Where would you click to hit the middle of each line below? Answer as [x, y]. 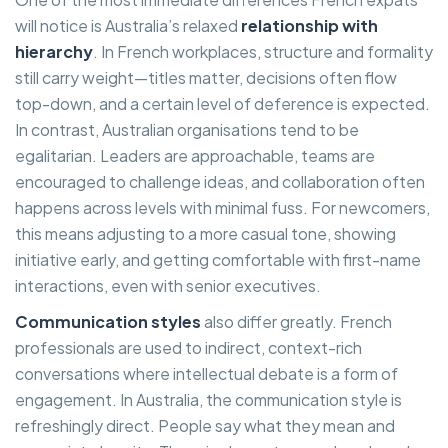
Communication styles [108, 321]
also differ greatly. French [296, 321]
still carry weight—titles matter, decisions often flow [206, 77]
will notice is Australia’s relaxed [126, 25]
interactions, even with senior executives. [168, 285]
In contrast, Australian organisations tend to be [187, 129]
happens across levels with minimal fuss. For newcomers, [222, 207]
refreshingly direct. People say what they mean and [205, 425]
